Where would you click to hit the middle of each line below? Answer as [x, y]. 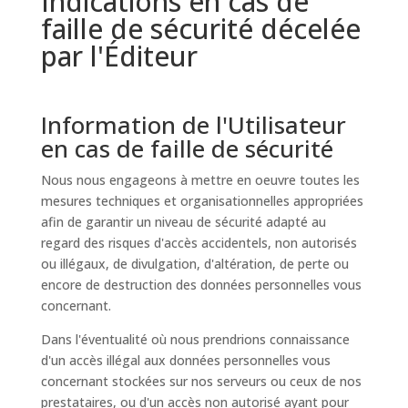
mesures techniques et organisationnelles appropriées [202, 201]
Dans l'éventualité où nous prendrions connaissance [195, 339]
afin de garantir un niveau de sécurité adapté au [183, 222]
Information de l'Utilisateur [193, 125]
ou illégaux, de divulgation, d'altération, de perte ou [194, 264]
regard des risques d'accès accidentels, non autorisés [199, 243]
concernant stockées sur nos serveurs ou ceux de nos [201, 381]
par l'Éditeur [119, 56]
